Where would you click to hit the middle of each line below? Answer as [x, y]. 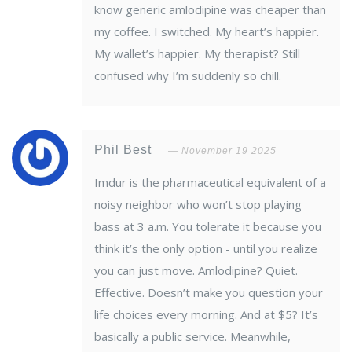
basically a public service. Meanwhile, [192, 337]
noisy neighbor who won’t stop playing [198, 205]
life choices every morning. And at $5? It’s [206, 315]
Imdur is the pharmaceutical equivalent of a [210, 183]
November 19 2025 [229, 151]
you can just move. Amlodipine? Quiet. [196, 271]
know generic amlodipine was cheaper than [210, 10]
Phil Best [125, 150]
